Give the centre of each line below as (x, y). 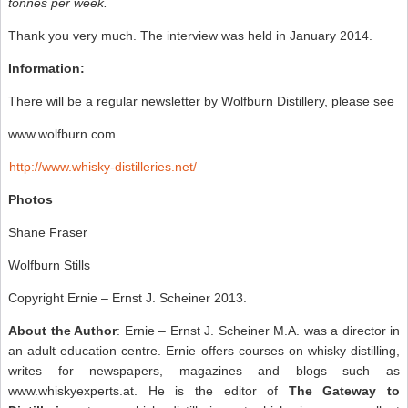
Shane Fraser (48, 232)
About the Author (62, 330)
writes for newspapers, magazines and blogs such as (204, 370)
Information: (46, 68)
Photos (31, 199)
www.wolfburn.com (62, 133)
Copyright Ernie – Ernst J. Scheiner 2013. (127, 297)
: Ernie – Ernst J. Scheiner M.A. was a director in (258, 330)
